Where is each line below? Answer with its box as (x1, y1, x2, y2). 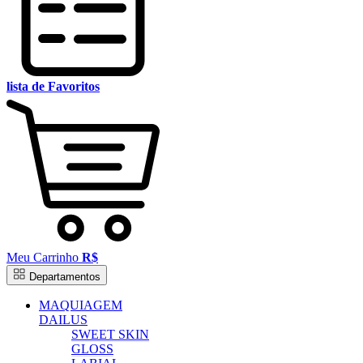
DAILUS (39, 313, 88, 327)
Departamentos (29, 271, 100, 284)
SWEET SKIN (71, 327, 149, 342)
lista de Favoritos (6, 79, 100, 94)
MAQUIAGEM (39, 298, 122, 313)
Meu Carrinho (6, 250, 79, 265)
